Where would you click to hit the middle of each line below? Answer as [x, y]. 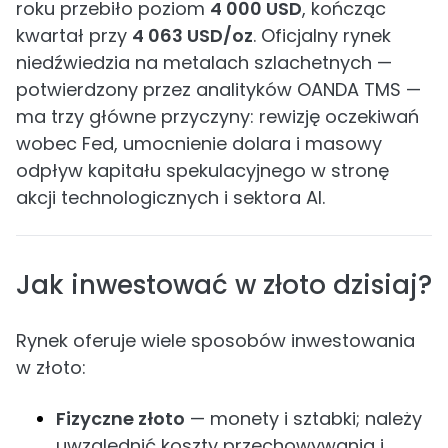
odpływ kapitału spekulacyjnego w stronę [202, 170]
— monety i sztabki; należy [303, 418]
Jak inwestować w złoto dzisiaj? [224, 285]
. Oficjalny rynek [322, 35]
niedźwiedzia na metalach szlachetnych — [204, 62]
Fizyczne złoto [120, 418]
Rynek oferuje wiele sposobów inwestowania [215, 340]
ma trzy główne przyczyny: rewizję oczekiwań [217, 116]
